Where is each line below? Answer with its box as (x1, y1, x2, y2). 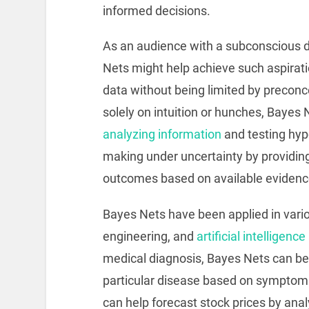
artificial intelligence (196, 229, 306, 244)
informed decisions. (102, 3, 210, 18)
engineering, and (102, 229, 197, 244)
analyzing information (102, 127, 221, 142)
